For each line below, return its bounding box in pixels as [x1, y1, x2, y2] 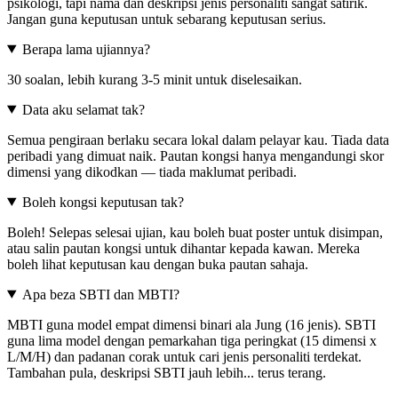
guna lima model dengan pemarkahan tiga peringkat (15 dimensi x [7, 332, 377, 348]
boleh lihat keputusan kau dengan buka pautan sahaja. [7, 256, 308, 272]
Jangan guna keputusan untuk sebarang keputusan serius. [7, 11, 326, 27]
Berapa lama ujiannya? [21, 41, 150, 57]
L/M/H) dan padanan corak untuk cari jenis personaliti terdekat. [7, 348, 362, 364]
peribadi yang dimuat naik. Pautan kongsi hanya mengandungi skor [7, 147, 384, 163]
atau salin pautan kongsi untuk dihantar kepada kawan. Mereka [7, 240, 360, 256]
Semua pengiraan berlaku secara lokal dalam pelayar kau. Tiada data [7, 131, 389, 147]
